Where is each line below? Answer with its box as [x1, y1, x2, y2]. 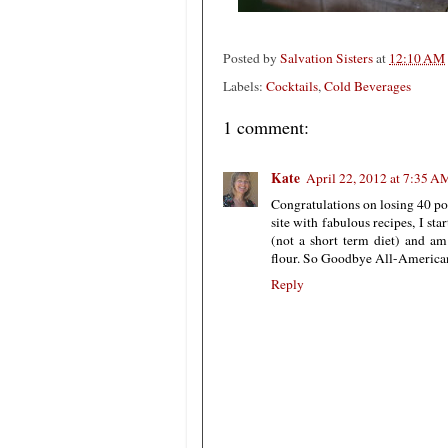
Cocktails [266, 77, 318, 96]
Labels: [223, 77, 266, 96]
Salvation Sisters [280, 49, 373, 68]
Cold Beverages [324, 77, 411, 96]
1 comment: [223, 115, 309, 140]
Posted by [223, 49, 280, 68]
